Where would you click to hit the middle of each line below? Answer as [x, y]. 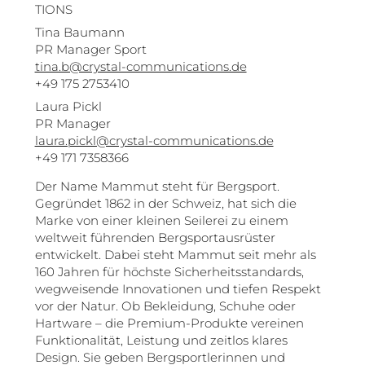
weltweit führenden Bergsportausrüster [155, 237]
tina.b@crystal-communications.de [141, 66]
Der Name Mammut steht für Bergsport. [157, 186]
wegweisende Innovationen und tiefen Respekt [178, 288]
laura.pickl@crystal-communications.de [154, 140]
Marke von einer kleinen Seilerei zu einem [161, 220]
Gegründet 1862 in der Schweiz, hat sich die [165, 203]
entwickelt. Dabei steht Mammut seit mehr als [175, 254]
